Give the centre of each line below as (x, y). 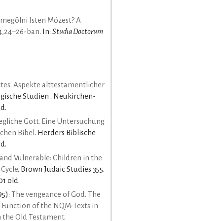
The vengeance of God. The (56, 195)
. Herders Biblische (65, 133)
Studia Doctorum (78, 31)
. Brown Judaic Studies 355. (61, 169)
